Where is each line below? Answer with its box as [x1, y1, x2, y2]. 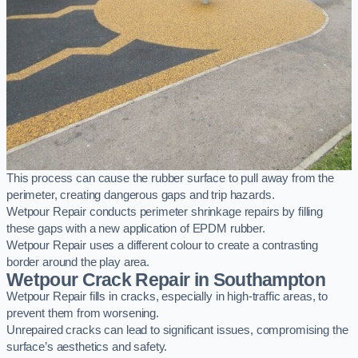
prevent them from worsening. [6, 307, 159, 320]
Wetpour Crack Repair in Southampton [6, 269, 326, 291]
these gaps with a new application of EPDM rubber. [6, 222, 265, 236]
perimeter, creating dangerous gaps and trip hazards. [6, 189, 275, 202]
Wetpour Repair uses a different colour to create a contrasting [6, 239, 318, 253]
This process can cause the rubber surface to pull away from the [6, 172, 334, 185]
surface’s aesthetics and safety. [6, 340, 168, 354]
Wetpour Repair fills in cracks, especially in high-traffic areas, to [6, 290, 328, 304]
